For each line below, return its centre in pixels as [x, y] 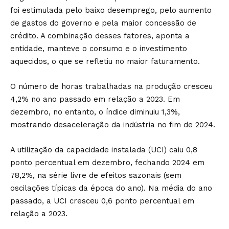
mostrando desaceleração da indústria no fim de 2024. [113, 125]
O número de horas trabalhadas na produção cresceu [111, 86]
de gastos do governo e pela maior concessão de [103, 23]
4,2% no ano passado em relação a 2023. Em [95, 99]
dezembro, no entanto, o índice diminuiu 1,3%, [95, 112]
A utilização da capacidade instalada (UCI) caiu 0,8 [104, 150]
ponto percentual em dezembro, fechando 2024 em [107, 163]
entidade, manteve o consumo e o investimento [99, 49]
